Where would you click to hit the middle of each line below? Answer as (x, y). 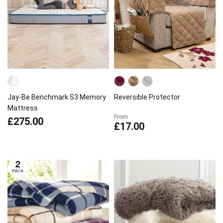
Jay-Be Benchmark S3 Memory (57, 97)
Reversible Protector (147, 97)
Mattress (23, 108)
